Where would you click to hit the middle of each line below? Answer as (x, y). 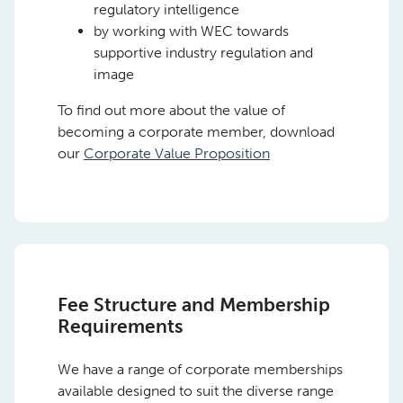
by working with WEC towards (191, 31)
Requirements (120, 326)
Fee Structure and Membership (196, 304)
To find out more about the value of (171, 110)
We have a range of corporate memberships (200, 369)
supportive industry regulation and (203, 52)
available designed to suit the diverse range (196, 390)
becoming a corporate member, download (196, 131)
